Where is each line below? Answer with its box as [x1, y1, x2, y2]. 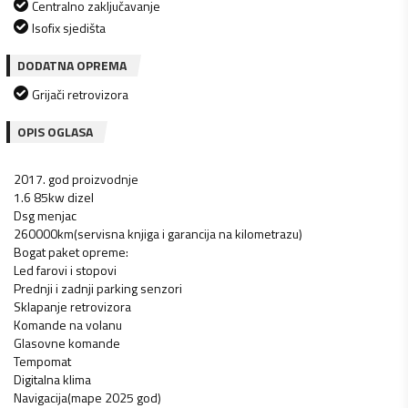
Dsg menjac [14, 205, 76, 225]
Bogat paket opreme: [14, 241, 128, 261]
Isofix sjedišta [32, 17, 106, 37]
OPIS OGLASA [17, 121, 93, 141]
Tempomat [14, 351, 71, 371]
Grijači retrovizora [32, 84, 128, 104]
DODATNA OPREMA [17, 55, 127, 75]
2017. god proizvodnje [14, 168, 138, 189]
